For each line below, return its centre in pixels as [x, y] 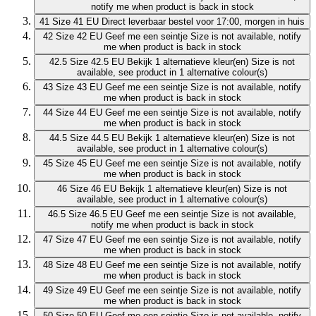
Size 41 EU [75, 22]
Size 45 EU [79, 164]
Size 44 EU [79, 113]
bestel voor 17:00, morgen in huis [237, 22]
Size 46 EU [93, 189]
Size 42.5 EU [97, 62]
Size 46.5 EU [96, 214]
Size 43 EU [79, 87]
